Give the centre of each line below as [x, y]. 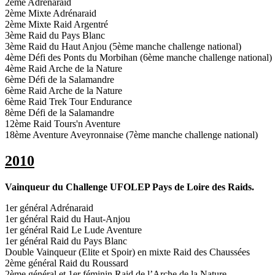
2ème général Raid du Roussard [67, 263]
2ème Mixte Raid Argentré [56, 24]
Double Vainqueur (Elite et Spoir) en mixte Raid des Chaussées [127, 252]
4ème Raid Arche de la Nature [64, 68]
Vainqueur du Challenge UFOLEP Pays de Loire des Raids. [130, 187]
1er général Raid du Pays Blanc [66, 241]
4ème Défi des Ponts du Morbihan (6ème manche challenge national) [138, 57]
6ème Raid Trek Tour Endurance [68, 101]
